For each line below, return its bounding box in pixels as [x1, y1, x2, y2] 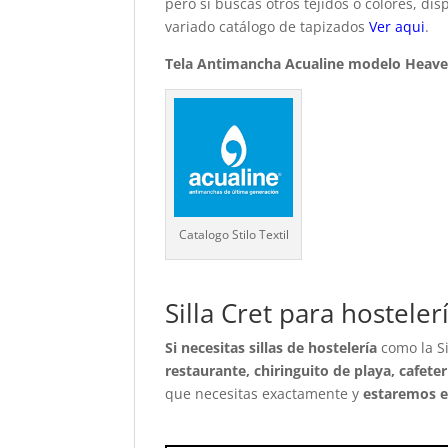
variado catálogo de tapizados [165, 17, 370, 37]
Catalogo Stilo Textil [178, 226, 289, 244]
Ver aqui [369, 17, 426, 37]
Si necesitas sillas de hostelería [165, 338, 382, 358]
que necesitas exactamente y [165, 384, 364, 404]
